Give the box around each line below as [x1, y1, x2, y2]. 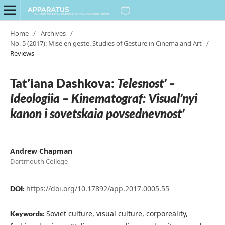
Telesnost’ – [117, 75, 175, 90]
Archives [40, 28, 66, 38]
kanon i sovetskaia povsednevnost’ [10, 105, 184, 121]
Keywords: [10, 209, 46, 218]
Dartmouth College [10, 156, 68, 166]
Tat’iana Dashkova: [10, 75, 117, 90]
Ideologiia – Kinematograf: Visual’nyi [10, 90, 197, 105]
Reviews [10, 48, 34, 58]
